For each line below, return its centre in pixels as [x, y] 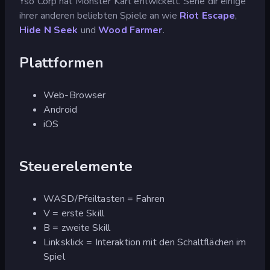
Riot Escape [208, 15]
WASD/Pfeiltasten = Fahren [104, 199]
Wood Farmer [130, 30]
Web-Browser [75, 95]
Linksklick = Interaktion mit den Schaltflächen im [145, 242]
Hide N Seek [50, 30]
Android [60, 109]
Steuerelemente [76, 166]
